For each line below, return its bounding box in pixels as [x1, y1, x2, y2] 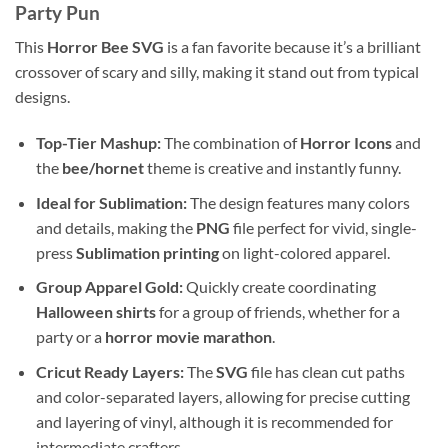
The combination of [160, 133, 300, 153]
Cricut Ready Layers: [35, 361, 184, 381]
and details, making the [35, 217, 196, 237]
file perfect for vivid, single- [229, 217, 417, 237]
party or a [35, 327, 105, 347]
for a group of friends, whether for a [155, 302, 400, 322]
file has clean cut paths [247, 361, 405, 381]
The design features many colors [186, 192, 410, 212]
